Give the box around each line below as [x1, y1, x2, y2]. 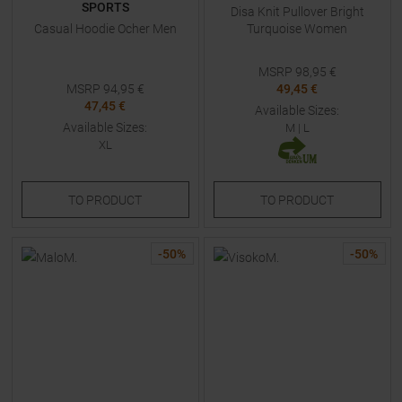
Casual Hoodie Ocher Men [33, 22, 177, 36]
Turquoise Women [247, 22, 347, 36]
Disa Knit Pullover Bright [230, 4, 364, 19]
